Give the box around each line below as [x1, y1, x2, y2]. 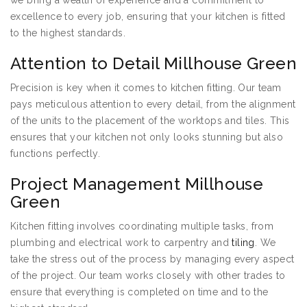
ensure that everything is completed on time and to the [10, 286, 269, 298]
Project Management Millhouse [10, 174, 264, 195]
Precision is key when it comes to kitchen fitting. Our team [10, 82, 282, 94]
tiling [232, 237, 255, 249]
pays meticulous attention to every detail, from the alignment [10, 99, 296, 110]
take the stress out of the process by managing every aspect [10, 254, 295, 265]
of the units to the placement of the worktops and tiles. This [10, 115, 290, 127]
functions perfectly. [10, 148, 101, 160]
